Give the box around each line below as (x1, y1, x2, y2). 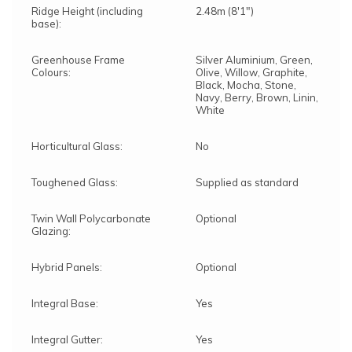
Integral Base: (31, 297, 98, 310)
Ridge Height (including (31, 5, 143, 18)
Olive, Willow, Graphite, (196, 66, 307, 79)
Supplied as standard (196, 176, 299, 189)
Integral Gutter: (31, 333, 103, 346)
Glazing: (31, 225, 71, 238)
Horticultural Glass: (31, 140, 123, 153)
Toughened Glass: (31, 176, 118, 189)
